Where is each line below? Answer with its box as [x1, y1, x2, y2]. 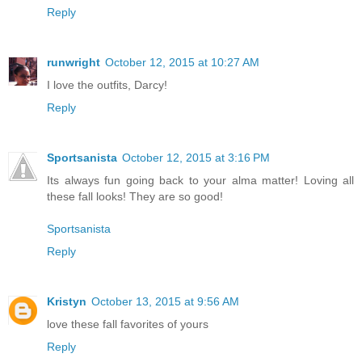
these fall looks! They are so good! [47, 190, 223, 204]
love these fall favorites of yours [47, 318, 208, 331]
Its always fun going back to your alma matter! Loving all [47, 174, 354, 187]
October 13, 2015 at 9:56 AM [91, 295, 239, 309]
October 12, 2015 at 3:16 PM [122, 151, 270, 165]
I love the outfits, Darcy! [47, 78, 167, 92]
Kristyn [47, 295, 86, 309]
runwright [47, 56, 100, 69]
